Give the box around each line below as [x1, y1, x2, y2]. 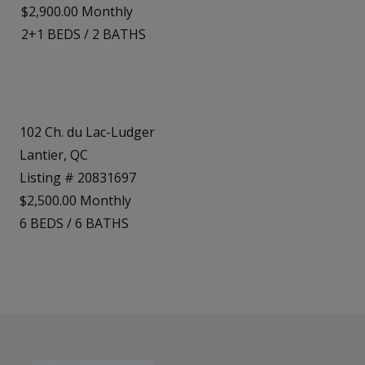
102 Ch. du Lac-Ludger [20, 123, 155, 142]
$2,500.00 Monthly [20, 191, 131, 210]
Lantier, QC [20, 146, 88, 165]
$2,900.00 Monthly [21, 2, 133, 20]
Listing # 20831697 [20, 169, 136, 187]
